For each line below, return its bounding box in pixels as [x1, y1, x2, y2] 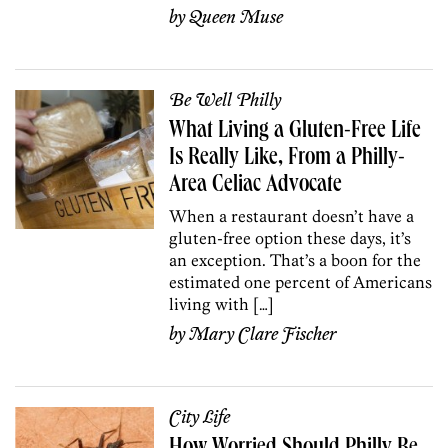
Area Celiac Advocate [169, 173, 343, 198]
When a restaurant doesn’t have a [169, 205, 415, 226]
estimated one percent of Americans [169, 271, 433, 292]
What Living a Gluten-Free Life [169, 119, 422, 144]
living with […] [169, 293, 275, 314]
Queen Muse [189, 6, 284, 29]
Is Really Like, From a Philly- [169, 146, 406, 171]
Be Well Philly [169, 89, 282, 112]
